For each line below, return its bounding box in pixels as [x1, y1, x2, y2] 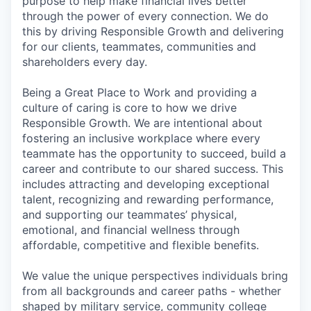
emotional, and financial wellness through [22, 222, 239, 237]
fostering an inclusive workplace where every [22, 131, 260, 145]
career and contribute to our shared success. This [22, 161, 283, 176]
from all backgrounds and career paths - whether [22, 283, 281, 298]
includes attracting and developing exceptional [22, 176, 269, 191]
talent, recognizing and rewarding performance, [22, 192, 274, 206]
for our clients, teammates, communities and [22, 39, 256, 53]
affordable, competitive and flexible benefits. [22, 237, 259, 252]
